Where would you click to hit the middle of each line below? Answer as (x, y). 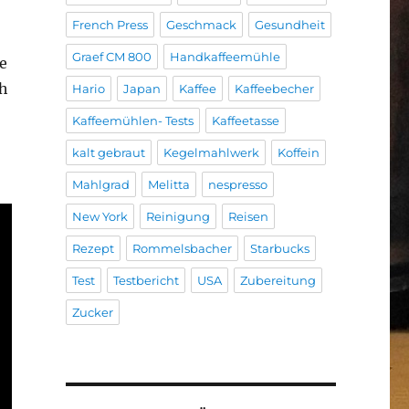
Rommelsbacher (182, 248)
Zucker (92, 312)
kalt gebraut (108, 152)
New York (100, 216)
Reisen (248, 216)
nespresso (237, 184)
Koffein (298, 152)
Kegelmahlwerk (211, 152)
